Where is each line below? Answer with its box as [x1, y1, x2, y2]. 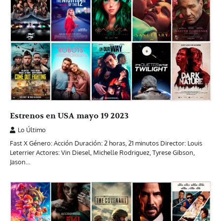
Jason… [10, 158, 30, 166]
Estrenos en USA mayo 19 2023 [10, 111, 129, 121]
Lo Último [18, 126, 46, 134]
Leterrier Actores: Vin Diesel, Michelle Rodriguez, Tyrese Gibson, [10, 148, 195, 157]
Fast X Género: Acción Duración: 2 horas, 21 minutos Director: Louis [10, 139, 202, 147]
